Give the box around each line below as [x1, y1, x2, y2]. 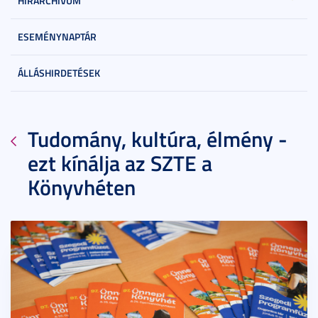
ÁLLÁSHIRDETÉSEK [18, 65, 100, 79]
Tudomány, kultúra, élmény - [28, 123, 287, 154]
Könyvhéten [28, 171, 136, 202]
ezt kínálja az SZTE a [28, 147, 212, 178]
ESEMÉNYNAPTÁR [18, 29, 97, 43]
